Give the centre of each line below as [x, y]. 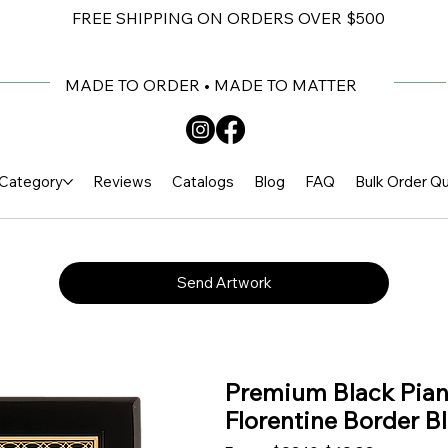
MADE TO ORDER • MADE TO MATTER [211, 85]
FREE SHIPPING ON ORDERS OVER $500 [228, 18]
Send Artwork [224, 283]
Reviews [122, 182]
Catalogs [202, 182]
